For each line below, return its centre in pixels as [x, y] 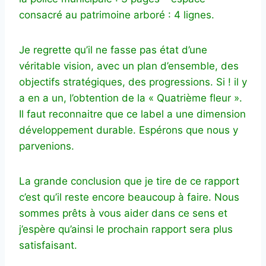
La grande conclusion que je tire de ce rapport [129, 181]
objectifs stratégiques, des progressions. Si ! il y [133, 82]
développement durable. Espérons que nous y [129, 130]
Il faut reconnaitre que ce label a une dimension [132, 114]
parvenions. [47, 146]
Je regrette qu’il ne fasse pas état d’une [113, 50]
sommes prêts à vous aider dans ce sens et [123, 213]
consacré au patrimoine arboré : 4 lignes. [117, 15]
